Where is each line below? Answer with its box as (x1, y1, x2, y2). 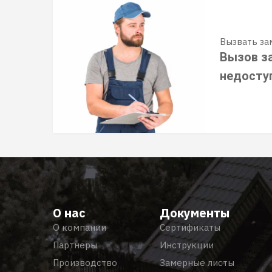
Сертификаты (159, 222, 220, 233)
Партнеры (53, 239, 97, 251)
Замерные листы (159, 257, 234, 268)
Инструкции (159, 239, 214, 251)
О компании (53, 222, 106, 233)
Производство (53, 257, 117, 268)
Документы (159, 205, 229, 221)
